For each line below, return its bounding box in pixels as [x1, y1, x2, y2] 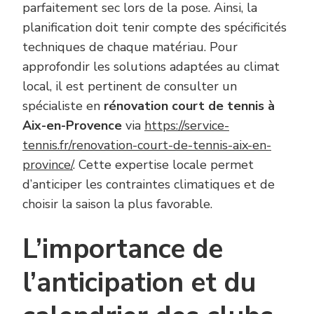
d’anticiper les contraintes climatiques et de [22, 175, 275, 193]
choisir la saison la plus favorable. [22, 195, 212, 212]
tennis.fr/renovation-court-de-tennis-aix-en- [22, 136, 271, 153]
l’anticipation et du [22, 264, 256, 301]
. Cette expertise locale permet [73, 156, 254, 173]
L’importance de [22, 230, 223, 268]
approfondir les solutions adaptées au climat [22, 57, 280, 75]
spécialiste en [22, 97, 104, 114]
